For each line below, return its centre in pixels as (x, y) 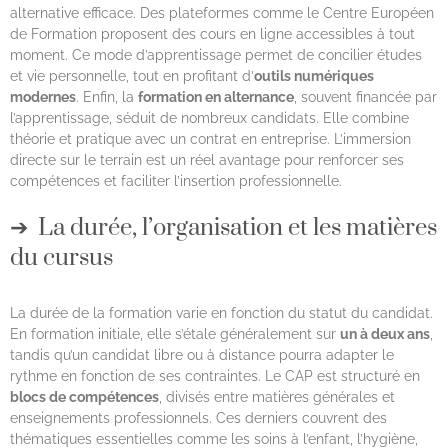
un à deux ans (385, 334)
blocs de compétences (84, 397)
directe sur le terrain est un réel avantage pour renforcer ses (207, 160)
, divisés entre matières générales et (277, 397)
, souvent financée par (365, 97)
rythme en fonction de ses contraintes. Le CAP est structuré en (215, 376)
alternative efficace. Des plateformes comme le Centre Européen (222, 13)
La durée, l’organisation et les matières (237, 228)
